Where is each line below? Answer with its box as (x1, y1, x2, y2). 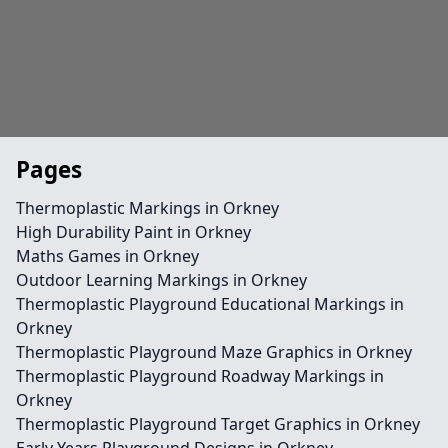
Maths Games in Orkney (16, 245, 199, 267)
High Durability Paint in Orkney (16, 221, 251, 243)
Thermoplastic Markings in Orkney (16, 197, 279, 219)
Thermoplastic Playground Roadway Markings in (16, 365, 384, 387)
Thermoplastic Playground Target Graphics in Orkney (16, 413, 420, 435)
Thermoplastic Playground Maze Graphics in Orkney (16, 341, 412, 363)
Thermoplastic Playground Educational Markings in (16, 293, 404, 315)
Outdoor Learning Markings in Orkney (16, 269, 307, 291)
